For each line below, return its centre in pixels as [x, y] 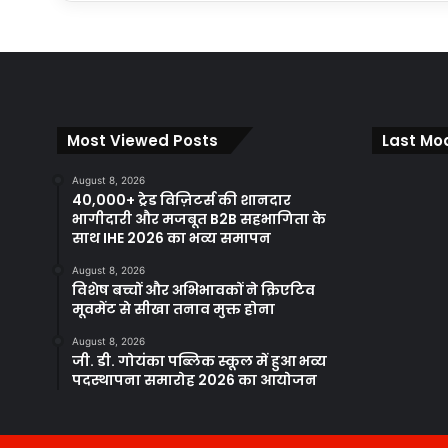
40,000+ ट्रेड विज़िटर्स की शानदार [181, 200]
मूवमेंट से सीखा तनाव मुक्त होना [175, 309]
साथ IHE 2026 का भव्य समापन [171, 238]
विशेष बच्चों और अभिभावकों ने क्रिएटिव [193, 290]
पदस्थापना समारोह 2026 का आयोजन [194, 380]
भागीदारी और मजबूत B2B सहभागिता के [199, 219]
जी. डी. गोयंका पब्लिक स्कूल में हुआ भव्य [199, 361]
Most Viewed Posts [142, 141]
